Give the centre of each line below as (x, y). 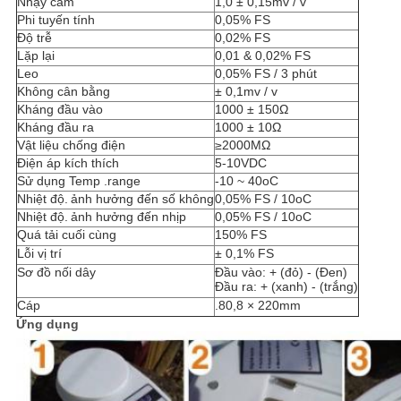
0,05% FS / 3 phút (265, 74)
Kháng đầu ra (55, 128)
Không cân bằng (63, 92)
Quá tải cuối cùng (66, 235)
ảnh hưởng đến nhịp (128, 217)
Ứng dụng (47, 324)
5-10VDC (240, 163)
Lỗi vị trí (39, 254)
